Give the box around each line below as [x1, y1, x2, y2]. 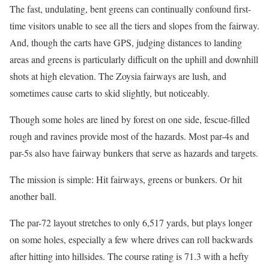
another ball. [10, 189, 56, 202]
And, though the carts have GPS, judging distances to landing [10, 35, 242, 49]
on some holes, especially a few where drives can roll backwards [10, 232, 253, 246]
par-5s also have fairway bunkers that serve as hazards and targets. [10, 146, 258, 159]
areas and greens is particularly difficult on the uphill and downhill [10, 52, 258, 65]
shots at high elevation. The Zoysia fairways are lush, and [10, 69, 226, 82]
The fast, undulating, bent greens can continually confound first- [10, 2, 251, 15]
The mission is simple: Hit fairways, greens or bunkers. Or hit [10, 172, 242, 186]
